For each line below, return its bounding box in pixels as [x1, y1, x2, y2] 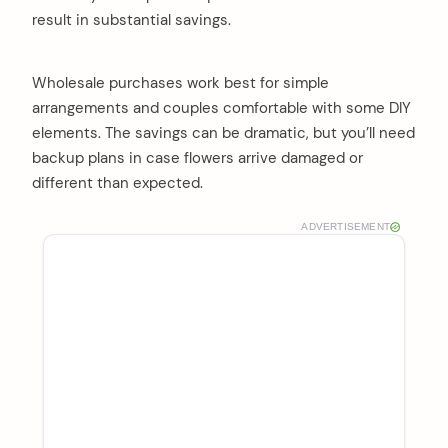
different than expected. [32, 173, 203, 194]
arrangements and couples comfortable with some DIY [32, 98, 411, 119]
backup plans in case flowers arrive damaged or [32, 148, 363, 169]
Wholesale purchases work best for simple [32, 73, 329, 94]
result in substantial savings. [32, 9, 231, 30]
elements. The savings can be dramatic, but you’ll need [32, 123, 415, 144]
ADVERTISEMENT [301, 221, 390, 233]
